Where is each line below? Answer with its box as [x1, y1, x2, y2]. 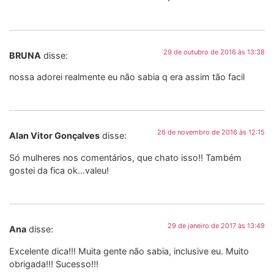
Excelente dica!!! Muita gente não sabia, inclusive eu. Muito [9, 245, 249, 256]
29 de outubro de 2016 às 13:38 [163, 47, 265, 56]
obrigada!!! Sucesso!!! [9, 258, 98, 269]
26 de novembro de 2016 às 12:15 [157, 128, 265, 137]
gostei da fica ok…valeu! [9, 165, 109, 176]
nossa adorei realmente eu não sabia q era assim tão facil [9, 71, 245, 82]
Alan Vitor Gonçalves [9, 130, 100, 141]
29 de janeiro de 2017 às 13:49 [168, 221, 265, 231]
